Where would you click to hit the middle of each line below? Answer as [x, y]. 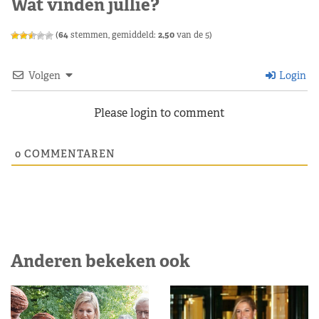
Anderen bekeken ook [100, 261]
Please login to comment [159, 113]
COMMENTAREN [68, 153]
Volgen [45, 75]
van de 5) [193, 35]
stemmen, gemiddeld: [113, 35]
